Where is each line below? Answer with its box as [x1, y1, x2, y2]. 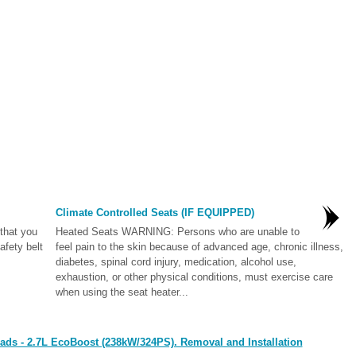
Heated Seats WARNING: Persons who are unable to [55, 226, 300, 238]
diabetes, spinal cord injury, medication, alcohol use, [55, 256, 296, 268]
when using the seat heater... [55, 286, 188, 298]
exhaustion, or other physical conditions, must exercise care [55, 271, 333, 283]
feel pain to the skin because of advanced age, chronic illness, [55, 241, 343, 253]
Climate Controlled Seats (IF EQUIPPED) [55, 207, 254, 219]
